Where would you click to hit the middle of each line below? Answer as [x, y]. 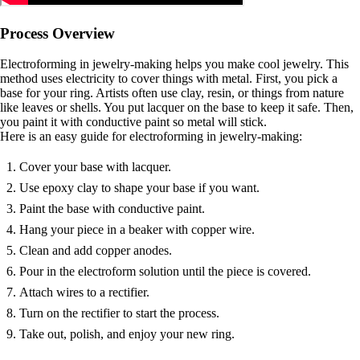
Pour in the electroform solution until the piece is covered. [165, 272]
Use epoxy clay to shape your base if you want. [139, 188]
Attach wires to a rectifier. [84, 292]
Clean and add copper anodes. [96, 251]
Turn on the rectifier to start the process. [119, 313]
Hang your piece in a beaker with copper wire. [137, 230]
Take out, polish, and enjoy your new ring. [127, 334]
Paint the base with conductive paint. [112, 209]
